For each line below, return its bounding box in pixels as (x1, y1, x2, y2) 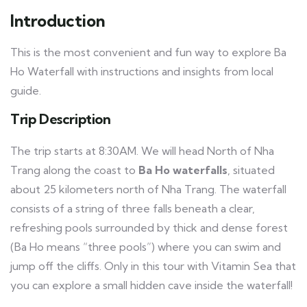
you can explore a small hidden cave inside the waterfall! (10, 278, 293, 293)
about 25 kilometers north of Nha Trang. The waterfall (10, 182, 286, 197)
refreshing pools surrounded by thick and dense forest (10, 221, 288, 235)
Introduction (10, 10, 106, 32)
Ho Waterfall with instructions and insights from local (10, 64, 273, 79)
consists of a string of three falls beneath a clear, (10, 201, 255, 216)
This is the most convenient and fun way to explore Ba (10, 45, 286, 60)
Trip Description (10, 110, 111, 128)
